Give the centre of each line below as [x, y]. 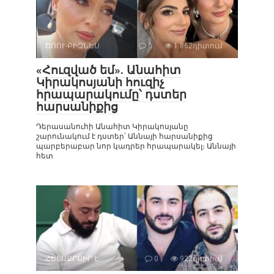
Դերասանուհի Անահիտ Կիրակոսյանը [112, 126]
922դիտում [200, 258]
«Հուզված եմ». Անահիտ [109, 70]
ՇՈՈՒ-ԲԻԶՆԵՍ [72, 46]
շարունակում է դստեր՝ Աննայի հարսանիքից [124, 136]
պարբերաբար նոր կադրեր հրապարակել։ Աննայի [136, 146]
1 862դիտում [197, 46]
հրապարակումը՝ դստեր [111, 94]
